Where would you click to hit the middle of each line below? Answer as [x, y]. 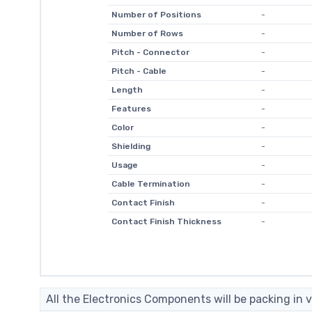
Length [127, 89]
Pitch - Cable [139, 71]
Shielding [131, 146]
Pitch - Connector [150, 52]
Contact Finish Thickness [166, 221]
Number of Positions [156, 14]
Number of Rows [147, 33]
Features [131, 108]
